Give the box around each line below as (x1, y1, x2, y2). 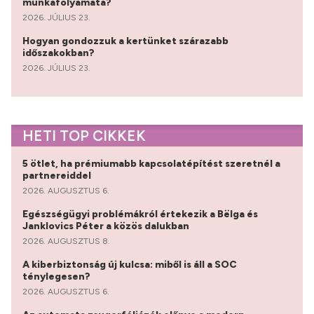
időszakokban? (22, 46, 97, 59)
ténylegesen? (22, 270, 93, 282)
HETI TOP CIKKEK (22, 126, 146, 144)
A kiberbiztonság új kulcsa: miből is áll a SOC (22, 258, 237, 271)
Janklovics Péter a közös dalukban (22, 219, 191, 232)
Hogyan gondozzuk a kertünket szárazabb (22, 34, 228, 47)
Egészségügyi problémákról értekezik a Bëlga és (22, 207, 258, 220)
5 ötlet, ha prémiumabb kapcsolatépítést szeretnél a (22, 157, 280, 170)
